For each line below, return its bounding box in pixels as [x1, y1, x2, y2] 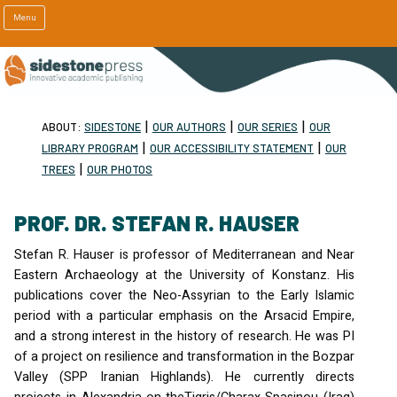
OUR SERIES [237, 119, 298, 134]
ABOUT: [42, 119, 81, 134]
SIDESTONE [84, 119, 141, 134]
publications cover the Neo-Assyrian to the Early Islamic [14, 285, 354, 305]
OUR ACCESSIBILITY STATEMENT [150, 140, 314, 155]
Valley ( [14, 367, 65, 386]
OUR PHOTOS [87, 161, 152, 176]
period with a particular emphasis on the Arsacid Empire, [14, 306, 354, 325]
